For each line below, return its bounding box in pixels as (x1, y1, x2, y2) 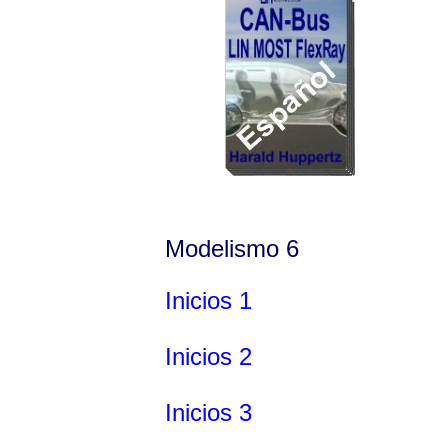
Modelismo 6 (165, 234, 299, 262)
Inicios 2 (165, 342, 252, 370)
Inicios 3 (165, 398, 252, 426)
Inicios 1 (165, 286, 252, 314)
